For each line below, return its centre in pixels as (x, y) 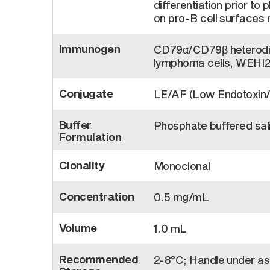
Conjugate (86, 93)
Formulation (90, 137)
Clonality (82, 165)
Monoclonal (182, 166)
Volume (78, 228)
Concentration (96, 196)
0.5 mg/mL (181, 197)
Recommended (99, 259)
